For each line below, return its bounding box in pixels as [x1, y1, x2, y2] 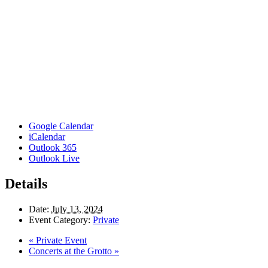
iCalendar [29, 132, 65, 142]
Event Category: [29, 215, 90, 226]
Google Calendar [29, 121, 93, 132]
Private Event [33, 235, 87, 246]
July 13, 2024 [51, 204, 103, 215]
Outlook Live [29, 153, 80, 164]
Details [5, 176, 47, 192]
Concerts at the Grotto [29, 246, 114, 257]
